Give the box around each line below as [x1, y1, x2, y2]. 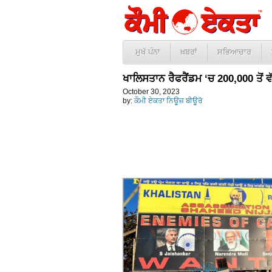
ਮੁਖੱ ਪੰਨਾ [135, 47, 160, 56]
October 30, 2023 [123, 87, 180, 96]
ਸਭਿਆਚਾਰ [217, 47, 251, 56]
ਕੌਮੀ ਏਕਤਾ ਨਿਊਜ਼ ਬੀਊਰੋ [134, 97, 202, 105]
